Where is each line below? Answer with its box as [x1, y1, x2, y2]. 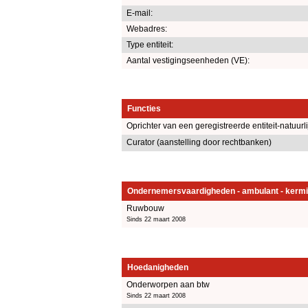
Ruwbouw [126, 203, 164, 213]
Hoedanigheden [127, 262, 188, 272]
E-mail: [126, 8, 153, 18]
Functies [127, 103, 161, 113]
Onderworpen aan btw [126, 279, 210, 289]
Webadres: [126, 23, 167, 34]
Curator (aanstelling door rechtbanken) [126, 137, 272, 147]
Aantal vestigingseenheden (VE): [126, 55, 250, 65]
